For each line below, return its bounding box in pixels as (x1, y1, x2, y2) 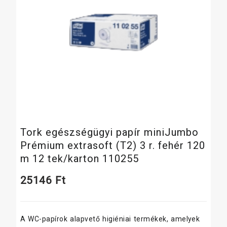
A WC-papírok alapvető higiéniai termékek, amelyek (20, 214, 200, 223)
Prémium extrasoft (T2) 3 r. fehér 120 (20, 139, 205, 152)
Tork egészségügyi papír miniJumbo (20, 126, 199, 138)
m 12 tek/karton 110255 (20, 152, 139, 165)
